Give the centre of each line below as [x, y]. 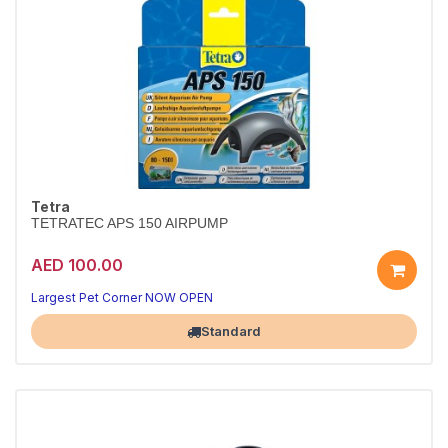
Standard [231, 331]
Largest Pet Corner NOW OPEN [122, 297]
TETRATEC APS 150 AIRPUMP [129, 223]
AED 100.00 [77, 264]
